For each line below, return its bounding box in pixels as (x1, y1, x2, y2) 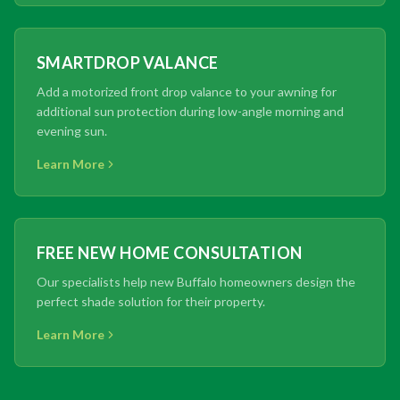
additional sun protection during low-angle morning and (37, 103, 344, 119)
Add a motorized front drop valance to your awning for (37, 83, 337, 99)
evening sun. (37, 122, 107, 138)
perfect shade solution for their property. (37, 293, 265, 309)
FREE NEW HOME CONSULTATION (37, 242, 303, 262)
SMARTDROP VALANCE (37, 52, 219, 72)
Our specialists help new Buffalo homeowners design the (37, 273, 355, 289)
